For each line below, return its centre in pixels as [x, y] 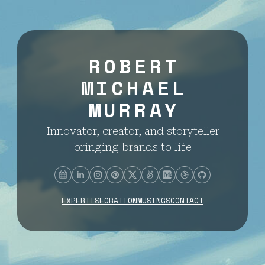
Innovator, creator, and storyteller [132, 131]
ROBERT [134, 66]
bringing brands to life [132, 147]
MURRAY [134, 110]
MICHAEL [134, 88]
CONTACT [187, 201]
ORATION [121, 201]
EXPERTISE [83, 201]
